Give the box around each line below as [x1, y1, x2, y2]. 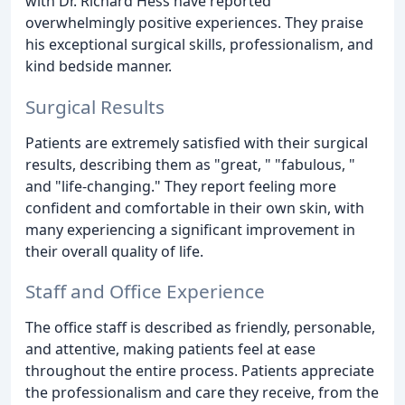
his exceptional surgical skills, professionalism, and [25, 33, 373, 54]
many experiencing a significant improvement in [25, 219, 355, 240]
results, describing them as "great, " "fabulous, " [25, 154, 355, 174]
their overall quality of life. [25, 240, 203, 261]
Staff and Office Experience [25, 278, 265, 305]
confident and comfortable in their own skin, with [25, 197, 364, 218]
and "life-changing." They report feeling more [25, 175, 336, 196]
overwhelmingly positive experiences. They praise [25, 12, 363, 33]
